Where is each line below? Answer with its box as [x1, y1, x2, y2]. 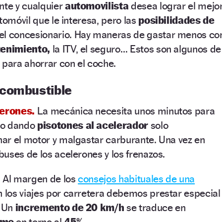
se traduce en [124, 201, 186, 214]
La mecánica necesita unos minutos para [37, 104, 215, 117]
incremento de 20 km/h [15, 201, 124, 214]
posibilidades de [138, 13, 215, 26]
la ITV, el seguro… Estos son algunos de [50, 42, 221, 55]
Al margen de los [2, 172, 78, 185]
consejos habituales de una [78, 172, 195, 185]
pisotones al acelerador [37, 118, 151, 131]
